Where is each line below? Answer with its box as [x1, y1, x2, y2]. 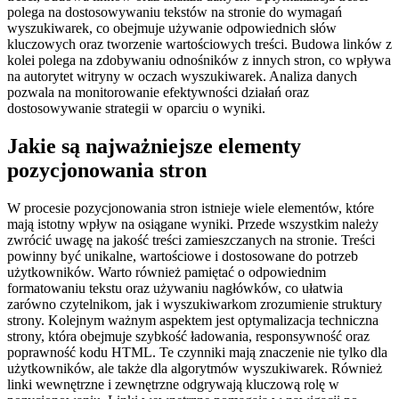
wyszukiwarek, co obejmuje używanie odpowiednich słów [7, 20, 337, 36]
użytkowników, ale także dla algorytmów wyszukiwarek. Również [7, 360, 382, 376]
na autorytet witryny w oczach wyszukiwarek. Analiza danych [7, 68, 357, 84]
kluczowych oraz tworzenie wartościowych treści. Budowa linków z [7, 36, 392, 52]
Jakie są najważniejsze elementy [7, 134, 301, 158]
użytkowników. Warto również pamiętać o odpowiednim [7, 264, 326, 280]
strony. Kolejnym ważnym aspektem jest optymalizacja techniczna [7, 312, 379, 328]
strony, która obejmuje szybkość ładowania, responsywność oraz [7, 328, 370, 344]
